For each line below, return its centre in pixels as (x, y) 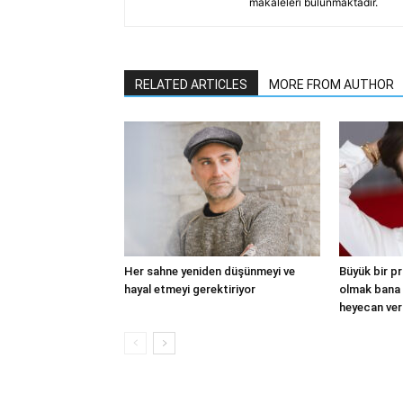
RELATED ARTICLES (191, 85)
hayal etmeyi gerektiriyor (190, 289)
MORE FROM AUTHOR (331, 85)
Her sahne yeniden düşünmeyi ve (210, 271)
